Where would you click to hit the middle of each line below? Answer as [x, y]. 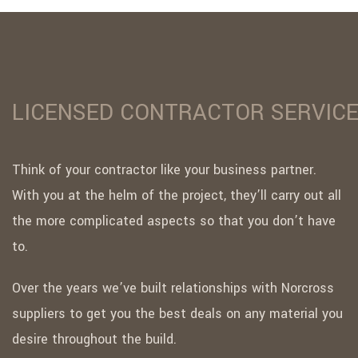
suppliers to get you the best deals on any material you [177, 314]
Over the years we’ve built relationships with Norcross [173, 288]
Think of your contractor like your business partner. [164, 170]
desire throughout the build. [94, 340]
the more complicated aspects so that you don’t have [174, 221]
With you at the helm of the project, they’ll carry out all [177, 196]
